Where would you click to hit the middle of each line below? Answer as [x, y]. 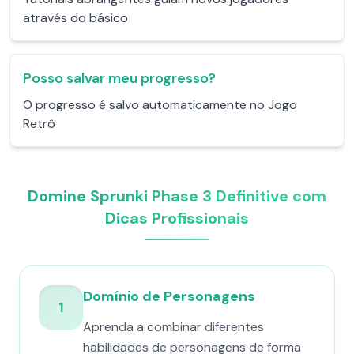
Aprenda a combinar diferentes [173, 327]
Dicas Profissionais [177, 218]
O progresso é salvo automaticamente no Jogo [160, 105]
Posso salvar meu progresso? [119, 78]
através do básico [75, 18]
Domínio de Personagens [169, 296]
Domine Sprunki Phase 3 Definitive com [177, 196]
